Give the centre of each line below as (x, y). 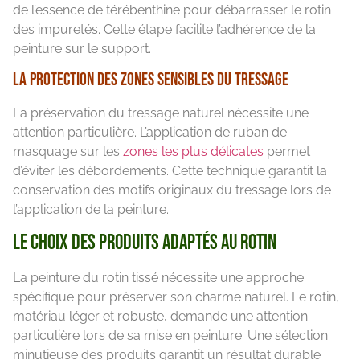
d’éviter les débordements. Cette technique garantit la (170, 171)
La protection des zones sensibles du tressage (151, 80)
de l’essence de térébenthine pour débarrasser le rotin (172, 10)
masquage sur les (68, 152)
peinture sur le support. (82, 48)
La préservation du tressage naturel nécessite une (161, 113)
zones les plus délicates (193, 152)
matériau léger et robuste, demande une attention (160, 317)
